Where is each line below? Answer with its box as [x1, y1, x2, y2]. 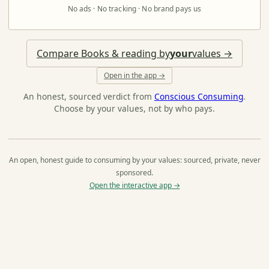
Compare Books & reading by [37, 47, 170, 60]
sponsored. [116, 167, 153, 178]
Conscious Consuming [154, 90, 243, 102]
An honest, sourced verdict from [23, 90, 154, 102]
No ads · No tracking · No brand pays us [67, 3, 202, 14]
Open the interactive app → [89, 180, 180, 190]
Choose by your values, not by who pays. [54, 102, 215, 114]
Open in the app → [104, 70, 165, 80]
